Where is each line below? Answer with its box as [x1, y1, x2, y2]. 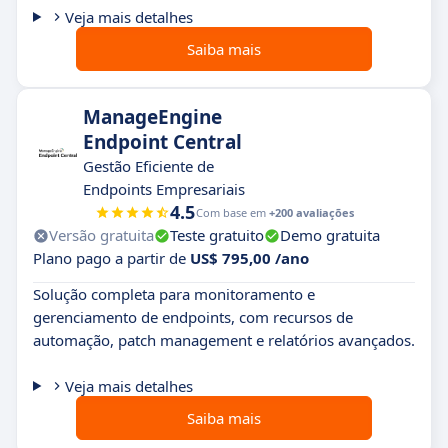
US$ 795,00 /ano [190, 248, 309, 268]
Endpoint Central [83, 129, 242, 155]
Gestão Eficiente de [83, 156, 214, 176]
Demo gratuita [280, 225, 380, 245]
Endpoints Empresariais [83, 179, 245, 199]
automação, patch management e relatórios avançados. [33, 330, 415, 350]
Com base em [195, 205, 269, 220]
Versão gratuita [49, 225, 154, 245]
